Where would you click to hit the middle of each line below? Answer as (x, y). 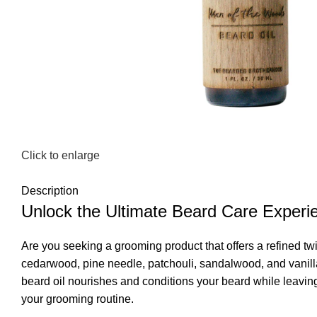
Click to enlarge (60, 156)
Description (50, 191)
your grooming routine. (77, 299)
